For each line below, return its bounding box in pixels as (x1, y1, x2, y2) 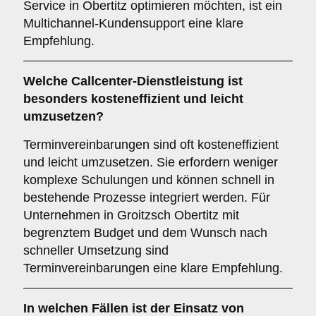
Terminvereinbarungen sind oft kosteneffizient (23, 138, 279, 152)
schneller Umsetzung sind (23, 243, 169, 257)
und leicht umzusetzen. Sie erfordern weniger (23, 155, 278, 169)
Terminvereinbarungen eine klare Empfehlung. (23, 261, 283, 275)
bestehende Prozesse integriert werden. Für (23, 190, 270, 205)
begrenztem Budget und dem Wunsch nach (23, 226, 267, 240)
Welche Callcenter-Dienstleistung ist (23, 74, 243, 88)
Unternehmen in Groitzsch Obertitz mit (23, 208, 239, 222)
